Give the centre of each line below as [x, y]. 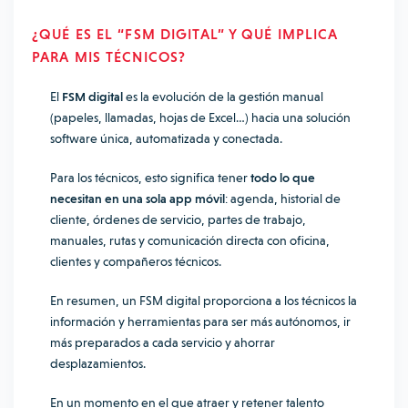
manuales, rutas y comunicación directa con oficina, [190, 240]
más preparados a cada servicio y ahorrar [163, 342]
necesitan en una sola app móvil [138, 199]
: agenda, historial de [283, 199]
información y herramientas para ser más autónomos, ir [200, 321]
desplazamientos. [98, 363]
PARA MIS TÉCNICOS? [109, 57]
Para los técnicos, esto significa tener [150, 178]
